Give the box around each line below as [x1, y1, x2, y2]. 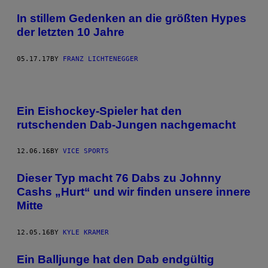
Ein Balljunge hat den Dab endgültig [17, 252, 214, 266]
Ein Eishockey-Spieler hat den [17, 104, 182, 117]
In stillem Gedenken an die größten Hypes [17, 12, 246, 25]
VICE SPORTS [63, 147, 109, 156]
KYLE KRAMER [63, 229, 109, 236]
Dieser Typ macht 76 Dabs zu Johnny [17, 172, 221, 185]
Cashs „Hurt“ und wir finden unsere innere [17, 185, 251, 199]
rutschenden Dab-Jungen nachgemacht [17, 118, 236, 131]
